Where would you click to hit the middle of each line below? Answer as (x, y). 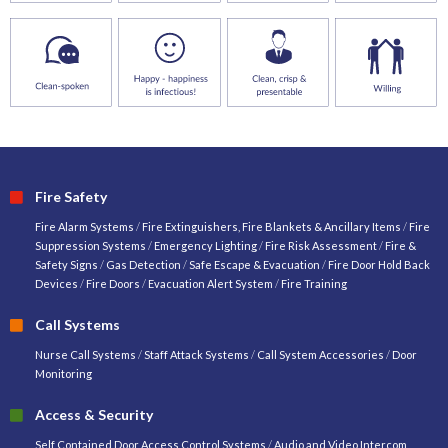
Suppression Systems (90, 245)
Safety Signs (66, 264)
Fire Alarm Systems (84, 226)
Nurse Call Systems (86, 354)
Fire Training (314, 283)
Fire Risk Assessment (322, 245)
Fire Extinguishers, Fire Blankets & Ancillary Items (271, 226)
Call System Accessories (320, 354)
